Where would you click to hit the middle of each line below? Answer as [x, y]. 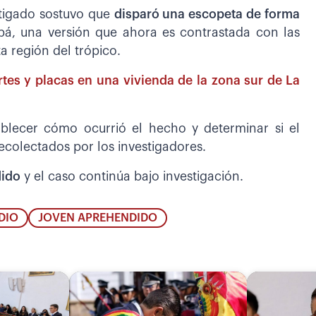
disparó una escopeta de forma [207, 14]
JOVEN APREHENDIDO [97, 218]
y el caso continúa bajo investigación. [132, 176]
